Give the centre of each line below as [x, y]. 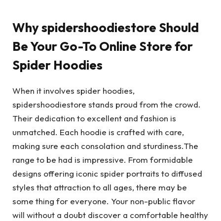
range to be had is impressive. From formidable [103, 160]
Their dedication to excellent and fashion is [94, 118]
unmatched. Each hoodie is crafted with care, [98, 132]
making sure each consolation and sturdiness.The [105, 146]
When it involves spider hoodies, [74, 91]
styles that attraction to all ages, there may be [100, 187]
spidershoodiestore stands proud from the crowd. [107, 105]
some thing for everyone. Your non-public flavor [104, 201]
